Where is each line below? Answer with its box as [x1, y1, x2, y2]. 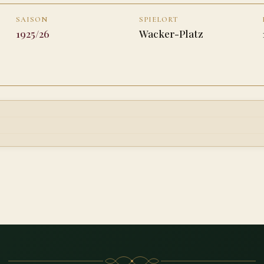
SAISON [16, 15, 48, 25]
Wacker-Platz [139, 27, 203, 41]
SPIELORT [139, 15, 178, 25]
